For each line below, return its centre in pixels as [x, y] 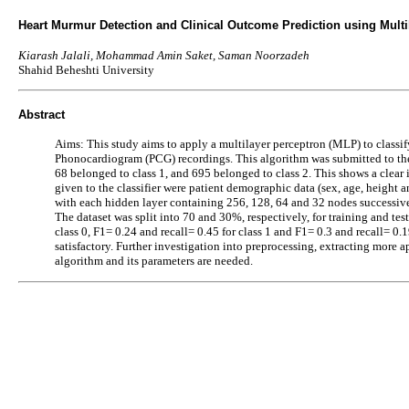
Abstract [42, 114]
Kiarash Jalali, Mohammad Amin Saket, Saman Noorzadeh [164, 55]
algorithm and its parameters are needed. [154, 261]
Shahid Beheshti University [86, 69]
